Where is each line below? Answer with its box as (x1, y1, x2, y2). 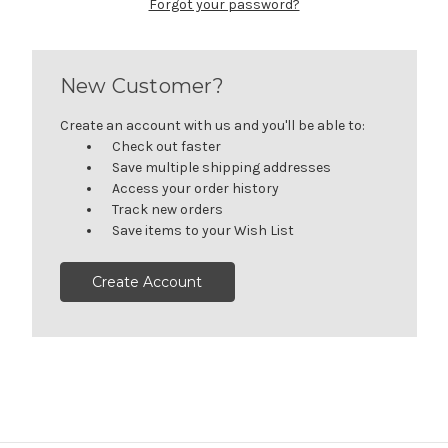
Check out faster (112, 137, 222, 155)
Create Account (92, 272, 203, 291)
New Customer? (59, 73, 224, 98)
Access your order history (112, 179, 280, 197)
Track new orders (112, 200, 224, 218)
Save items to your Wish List (112, 221, 295, 239)
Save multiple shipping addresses (112, 158, 332, 176)
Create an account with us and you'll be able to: (59, 116, 365, 134)
